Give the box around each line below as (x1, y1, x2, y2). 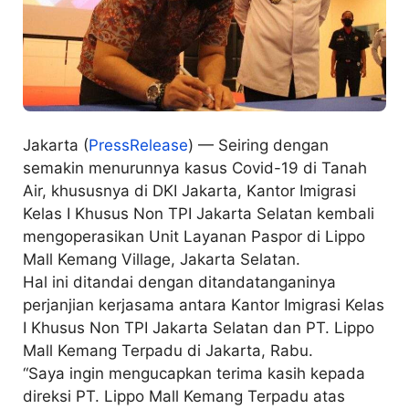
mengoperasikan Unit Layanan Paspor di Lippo (23, 227, 365, 246)
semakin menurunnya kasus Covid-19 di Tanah (23, 159, 367, 178)
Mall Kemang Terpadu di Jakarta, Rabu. (23, 341, 313, 361)
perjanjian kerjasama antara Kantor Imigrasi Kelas (23, 296, 384, 315)
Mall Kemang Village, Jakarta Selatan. (23, 250, 305, 269)
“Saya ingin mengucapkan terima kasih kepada (23, 364, 365, 383)
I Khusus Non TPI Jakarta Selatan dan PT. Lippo (23, 319, 374, 338)
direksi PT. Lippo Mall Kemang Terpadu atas (23, 387, 345, 406)
